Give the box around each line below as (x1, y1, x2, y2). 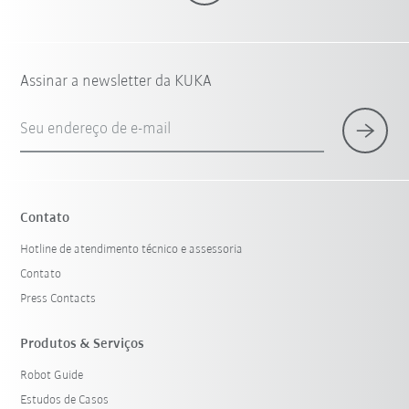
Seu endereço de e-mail (20, 120, 172, 138)
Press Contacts (20, 291, 97, 306)
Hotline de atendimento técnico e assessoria (20, 242, 244, 257)
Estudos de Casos (20, 393, 110, 407)
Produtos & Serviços (20, 336, 145, 351)
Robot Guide (20, 368, 84, 383)
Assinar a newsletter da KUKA (20, 72, 213, 90)
